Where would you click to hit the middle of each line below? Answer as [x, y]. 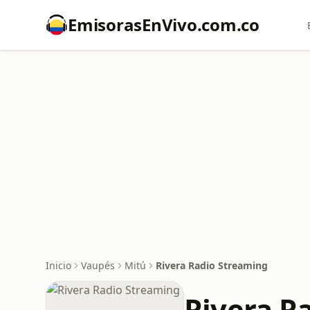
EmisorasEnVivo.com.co [164, 25]
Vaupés [98, 265]
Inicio [58, 265]
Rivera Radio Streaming [212, 265]
